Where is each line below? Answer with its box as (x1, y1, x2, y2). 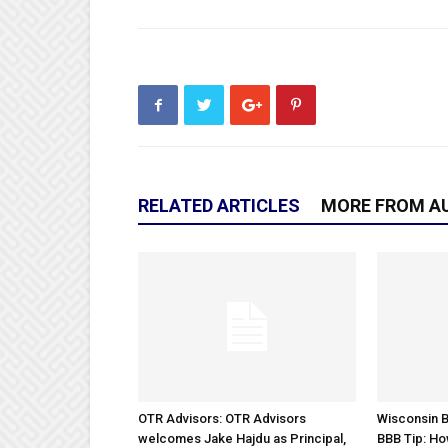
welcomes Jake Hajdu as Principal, (138, 431, 346, 446)
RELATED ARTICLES (138, 195, 300, 216)
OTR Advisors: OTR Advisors (138, 411, 306, 426)
